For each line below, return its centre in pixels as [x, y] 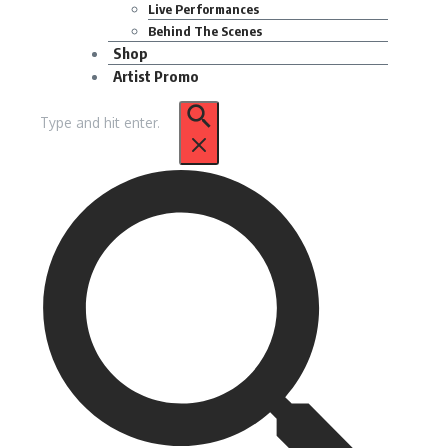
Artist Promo [156, 76]
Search [59, 110]
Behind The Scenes [205, 31]
